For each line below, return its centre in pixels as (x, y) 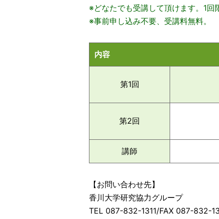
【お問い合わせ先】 (124, 184)
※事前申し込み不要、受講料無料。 (150, 21)
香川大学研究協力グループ (136, 197)
